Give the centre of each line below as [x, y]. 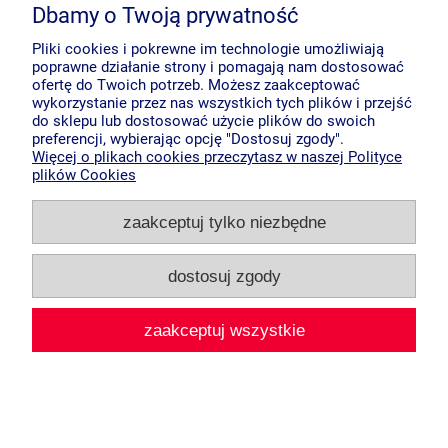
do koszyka [224, 350]
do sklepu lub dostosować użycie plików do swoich [203, 121]
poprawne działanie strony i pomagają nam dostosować [218, 67]
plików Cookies [84, 175]
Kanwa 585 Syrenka [224, 200]
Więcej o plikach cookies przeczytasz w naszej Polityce [217, 157]
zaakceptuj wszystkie [224, 329]
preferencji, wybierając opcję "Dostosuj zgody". [188, 139]
